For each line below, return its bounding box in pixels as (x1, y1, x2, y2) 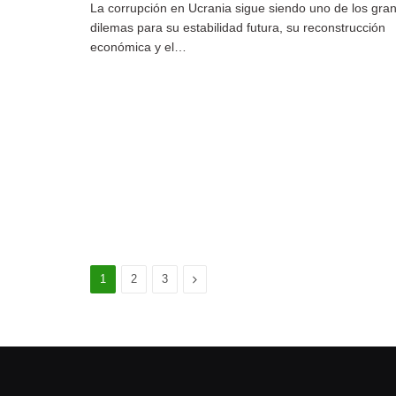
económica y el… (90, 39, 187, 54)
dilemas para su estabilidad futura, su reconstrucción (90, 19, 385, 34)
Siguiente (192, 271, 244, 286)
